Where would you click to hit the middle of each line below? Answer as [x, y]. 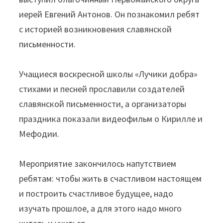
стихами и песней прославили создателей [102, 89]
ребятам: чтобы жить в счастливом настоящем [111, 179]
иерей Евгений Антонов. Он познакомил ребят [110, 14]
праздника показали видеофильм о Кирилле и [111, 119]
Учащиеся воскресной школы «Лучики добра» [109, 74]
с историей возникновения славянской [96, 29]
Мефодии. [39, 134]
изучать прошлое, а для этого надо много [101, 209]
